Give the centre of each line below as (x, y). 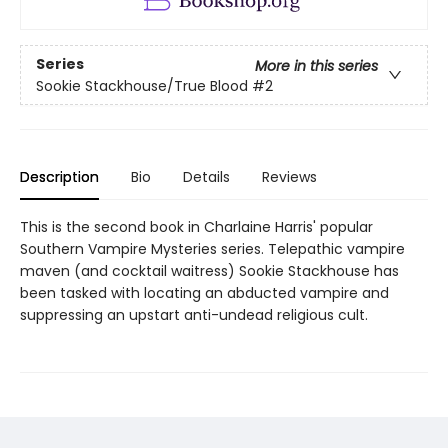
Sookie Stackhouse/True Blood (142, 85)
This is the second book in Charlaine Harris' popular (196, 227)
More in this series (316, 65)
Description (59, 177)
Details (206, 177)
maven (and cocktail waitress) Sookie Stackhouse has (209, 271)
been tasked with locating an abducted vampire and (204, 293)
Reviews (289, 177)
